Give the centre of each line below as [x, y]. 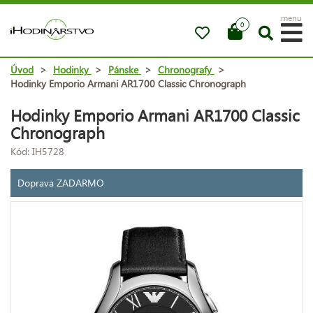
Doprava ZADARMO [61, 182]
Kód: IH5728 [37, 151]
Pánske [123, 69]
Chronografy [185, 69]
